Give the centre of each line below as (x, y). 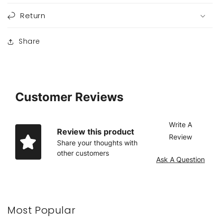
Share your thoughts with (97, 142)
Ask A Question (180, 160)
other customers (83, 153)
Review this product (95, 131)
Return (33, 16)
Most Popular (41, 210)
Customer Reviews (69, 97)
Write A (180, 125)
